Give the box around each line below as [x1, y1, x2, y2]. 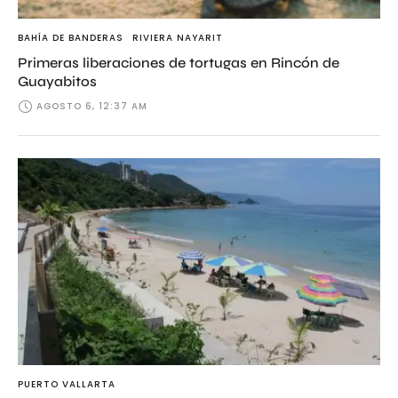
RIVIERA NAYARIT [132, 31, 223, 45]
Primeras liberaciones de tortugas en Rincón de [18, 54, 339, 72]
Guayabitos [18, 73, 97, 91]
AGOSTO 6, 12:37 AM [36, 99, 147, 114]
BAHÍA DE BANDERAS [18, 31, 123, 45]
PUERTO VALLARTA [18, 377, 115, 391]
